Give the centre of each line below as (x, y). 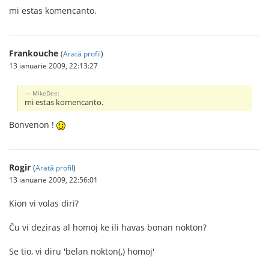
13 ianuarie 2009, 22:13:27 (53, 65)
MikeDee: (46, 93)
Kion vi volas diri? (44, 203)
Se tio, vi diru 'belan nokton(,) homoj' (82, 251)
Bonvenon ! (33, 124)
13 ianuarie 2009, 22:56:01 (53, 179)
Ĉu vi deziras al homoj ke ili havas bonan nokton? (108, 227)
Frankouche (34, 53)
